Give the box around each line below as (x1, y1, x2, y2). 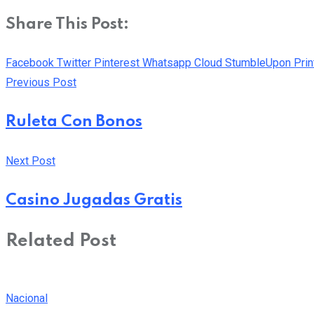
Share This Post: (6, 16, 129, 32)
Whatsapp (142, 56, 191, 70)
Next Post (6, 154, 55, 168)
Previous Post (6, 76, 76, 90)
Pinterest (94, 56, 139, 70)
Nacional (6, 291, 48, 305)
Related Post (6, 233, 116, 251)
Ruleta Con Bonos (6, 114, 142, 130)
